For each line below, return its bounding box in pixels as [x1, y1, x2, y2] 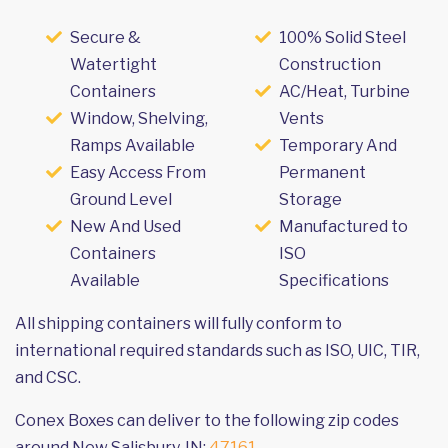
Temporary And [279, 135, 397, 155]
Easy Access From [70, 162, 206, 182]
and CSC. [15, 367, 81, 387]
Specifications [279, 270, 389, 290]
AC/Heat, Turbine [279, 81, 410, 101]
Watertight [70, 54, 157, 74]
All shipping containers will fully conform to [15, 313, 342, 333]
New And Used [70, 216, 181, 236]
